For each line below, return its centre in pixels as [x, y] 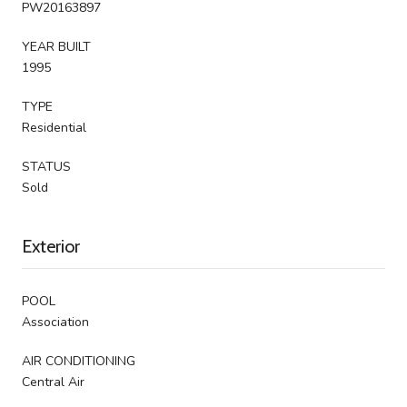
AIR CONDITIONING [79, 361]
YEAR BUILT [56, 46]
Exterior [51, 246]
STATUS [46, 166]
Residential [54, 127]
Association [55, 322]
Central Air [53, 382]
